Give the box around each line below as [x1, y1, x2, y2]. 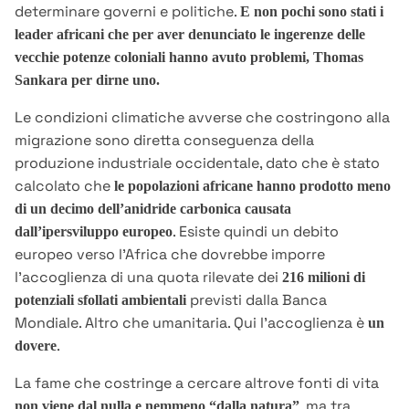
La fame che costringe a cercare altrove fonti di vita [15, 373, 379, 393]
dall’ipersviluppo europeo [15, 224, 173, 240]
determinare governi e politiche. [15, 2, 240, 22]
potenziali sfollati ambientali [15, 292, 186, 309]
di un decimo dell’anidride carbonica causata [15, 201, 291, 217]
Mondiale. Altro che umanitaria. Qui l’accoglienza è [15, 313, 368, 333]
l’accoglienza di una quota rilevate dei [15, 267, 282, 288]
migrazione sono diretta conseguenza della [15, 131, 314, 151]
